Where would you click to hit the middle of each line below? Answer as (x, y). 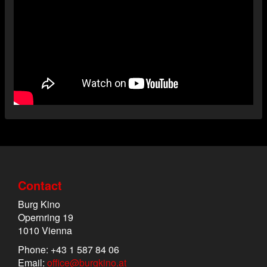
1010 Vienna (45, 231)
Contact (40, 185)
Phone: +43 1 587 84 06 (69, 250)
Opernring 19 (46, 218)
